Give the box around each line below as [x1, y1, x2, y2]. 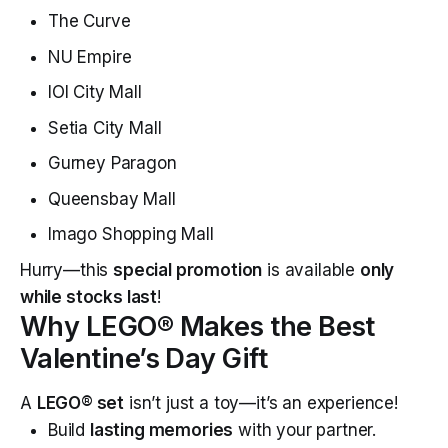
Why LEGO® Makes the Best [20, 309, 375, 343]
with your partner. [233, 419, 377, 440]
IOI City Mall [48, 82, 142, 103]
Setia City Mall [48, 117, 162, 138]
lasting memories [89, 419, 234, 440]
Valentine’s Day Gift [20, 341, 268, 375]
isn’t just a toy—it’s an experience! [124, 392, 398, 413]
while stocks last [20, 286, 158, 307]
